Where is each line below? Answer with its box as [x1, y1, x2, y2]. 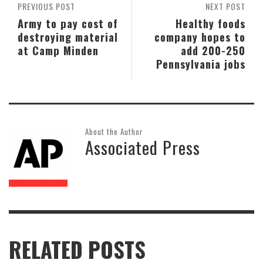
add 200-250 [181, 42, 245, 59]
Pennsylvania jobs [156, 56, 245, 72]
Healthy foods [176, 15, 245, 32]
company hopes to [154, 29, 245, 45]
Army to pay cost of [18, 15, 118, 32]
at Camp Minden [18, 42, 99, 59]
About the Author [85, 126, 143, 138]
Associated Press [85, 134, 200, 160]
